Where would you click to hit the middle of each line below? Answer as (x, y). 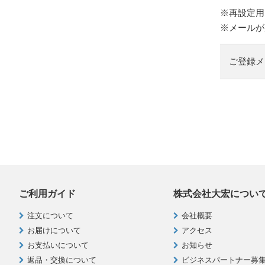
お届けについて (54, 231)
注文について (50, 216)
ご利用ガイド (47, 194)
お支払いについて (58, 245)
